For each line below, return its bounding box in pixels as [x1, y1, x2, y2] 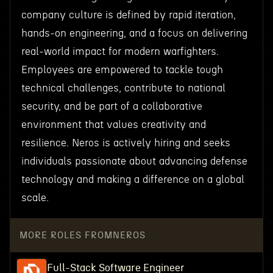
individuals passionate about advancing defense [21, 156, 247, 166]
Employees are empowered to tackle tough [21, 65, 223, 75]
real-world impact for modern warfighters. [21, 46, 219, 57]
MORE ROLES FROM [19, 230, 113, 240]
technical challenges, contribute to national [21, 83, 225, 93]
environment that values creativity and [21, 119, 206, 130]
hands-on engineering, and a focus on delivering [21, 28, 247, 38]
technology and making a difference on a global [21, 174, 244, 185]
